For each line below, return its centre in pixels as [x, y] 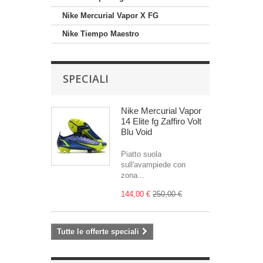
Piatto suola [141, 154]
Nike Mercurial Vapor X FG [110, 16]
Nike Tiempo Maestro [101, 34]
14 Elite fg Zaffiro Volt [161, 121]
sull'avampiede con [153, 165]
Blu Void [136, 132]
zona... [133, 175]
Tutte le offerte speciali [98, 232]
